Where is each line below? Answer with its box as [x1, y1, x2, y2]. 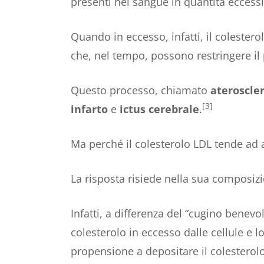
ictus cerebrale [120, 101, 199, 116]
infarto [71, 101, 108, 116]
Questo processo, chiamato [71, 82, 210, 97]
